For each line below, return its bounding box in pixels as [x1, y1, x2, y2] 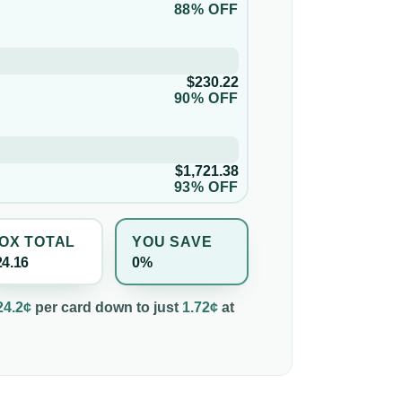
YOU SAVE [132, 233, 213, 249]
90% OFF [173, 91, 239, 107]
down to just [92, 300, 179, 316]
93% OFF [173, 179, 239, 196]
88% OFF [173, 2, 239, 18]
